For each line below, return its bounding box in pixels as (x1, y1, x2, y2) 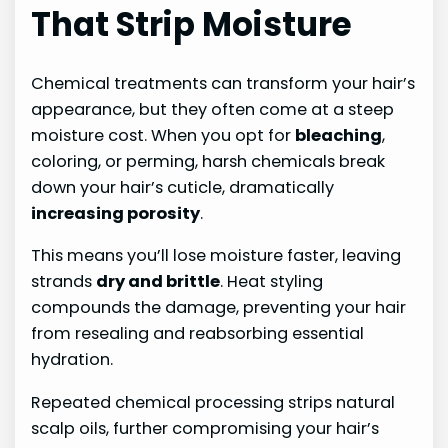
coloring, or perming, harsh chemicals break (31, 149, 386, 173)
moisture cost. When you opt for (31, 123, 296, 147)
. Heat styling (220, 270, 324, 294)
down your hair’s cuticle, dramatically (31, 175, 335, 199)
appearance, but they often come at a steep (31, 97, 395, 121)
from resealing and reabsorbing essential (31, 322, 365, 346)
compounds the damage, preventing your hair (31, 296, 407, 320)
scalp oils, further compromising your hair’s (31, 416, 380, 440)
